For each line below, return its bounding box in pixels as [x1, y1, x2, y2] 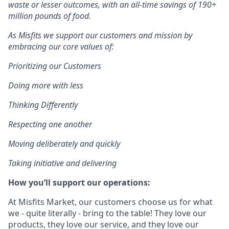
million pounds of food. [8, 10, 91, 21]
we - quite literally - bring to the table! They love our [8, 208, 207, 219]
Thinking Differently [8, 99, 78, 110]
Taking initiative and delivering [8, 157, 117, 169]
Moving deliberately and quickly [8, 138, 120, 149]
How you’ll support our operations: [8, 177, 150, 188]
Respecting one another [8, 119, 92, 130]
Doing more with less [8, 80, 83, 91]
